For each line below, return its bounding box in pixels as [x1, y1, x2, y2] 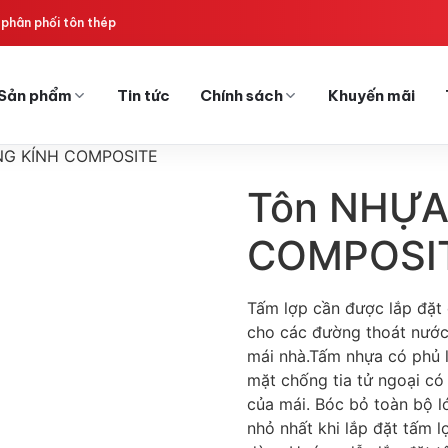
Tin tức [117, 85, 170, 105]
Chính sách [200, 85, 283, 105]
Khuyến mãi [328, 85, 415, 105]
